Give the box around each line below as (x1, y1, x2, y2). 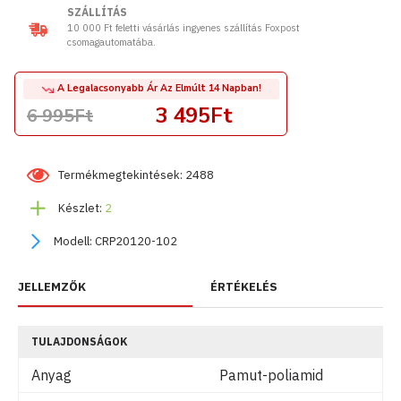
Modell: (54, 233, 92, 249)
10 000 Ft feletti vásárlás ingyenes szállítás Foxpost (67, 21, 300, 34)
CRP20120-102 (95, 233, 177, 249)
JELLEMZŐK (18, 278, 86, 294)
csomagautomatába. (67, 36, 156, 48)
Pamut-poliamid (219, 365, 323, 384)
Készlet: (58, 200, 102, 216)
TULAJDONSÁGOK (31, 334, 127, 348)
